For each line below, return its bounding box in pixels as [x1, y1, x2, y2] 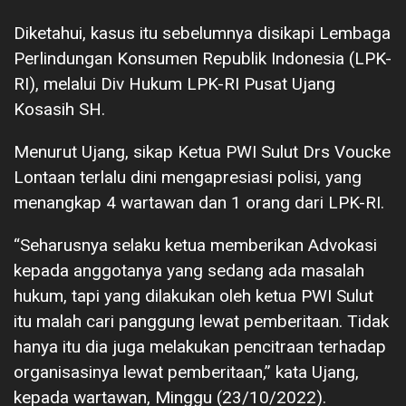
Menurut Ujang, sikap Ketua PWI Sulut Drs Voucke [14, 140, 391, 162]
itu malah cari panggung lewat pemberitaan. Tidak [14, 310, 389, 332]
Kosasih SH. [14, 98, 105, 120]
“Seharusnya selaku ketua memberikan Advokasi [14, 234, 377, 256]
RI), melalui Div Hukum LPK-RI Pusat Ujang [14, 72, 335, 94]
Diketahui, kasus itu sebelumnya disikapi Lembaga [14, 22, 391, 43]
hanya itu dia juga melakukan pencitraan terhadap [14, 335, 386, 357]
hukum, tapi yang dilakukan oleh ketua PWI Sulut [14, 285, 373, 306]
